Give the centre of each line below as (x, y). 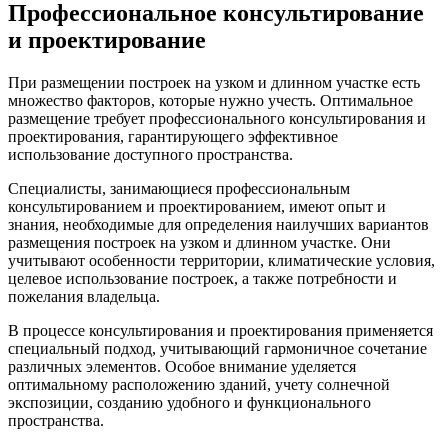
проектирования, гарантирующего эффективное (173, 136)
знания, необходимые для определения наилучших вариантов (218, 224)
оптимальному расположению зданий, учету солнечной (199, 384)
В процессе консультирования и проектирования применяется (220, 330)
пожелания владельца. (84, 296)
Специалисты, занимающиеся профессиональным (179, 188)
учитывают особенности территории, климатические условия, (221, 260)
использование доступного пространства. (150, 154)
